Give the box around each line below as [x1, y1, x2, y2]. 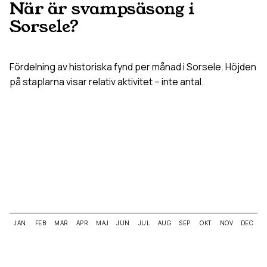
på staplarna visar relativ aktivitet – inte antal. [10, 75, 204, 88]
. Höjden [221, 60, 256, 73]
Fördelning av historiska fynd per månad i [10, 60, 187, 73]
